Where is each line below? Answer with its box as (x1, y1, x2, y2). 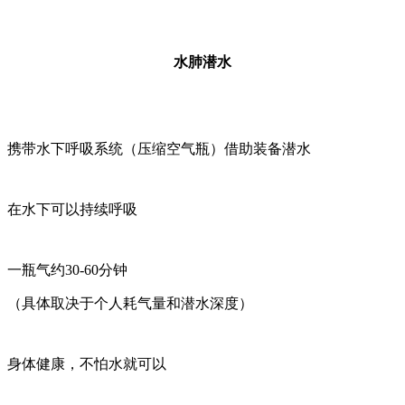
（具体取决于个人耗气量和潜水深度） (7, 296, 253, 312)
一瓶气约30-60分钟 (7, 262, 127, 278)
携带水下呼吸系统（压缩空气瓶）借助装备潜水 (7, 141, 311, 157)
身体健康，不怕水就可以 (7, 356, 166, 372)
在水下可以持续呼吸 (7, 202, 137, 218)
